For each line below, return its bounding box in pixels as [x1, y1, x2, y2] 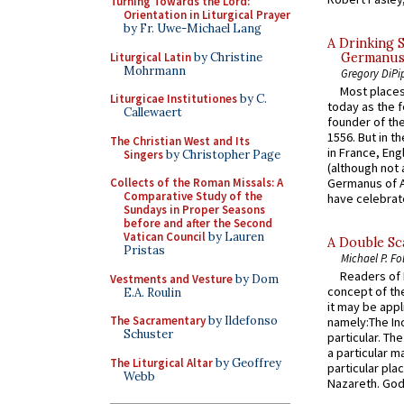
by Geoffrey [213, 354, 281, 371]
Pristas [124, 243, 165, 258]
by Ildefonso [206, 313, 278, 328]
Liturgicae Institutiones [110, 91, 237, 106]
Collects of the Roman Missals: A [110, 175, 283, 190]
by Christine [191, 49, 262, 65]
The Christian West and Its [110, 133, 250, 149]
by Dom [233, 271, 279, 287]
